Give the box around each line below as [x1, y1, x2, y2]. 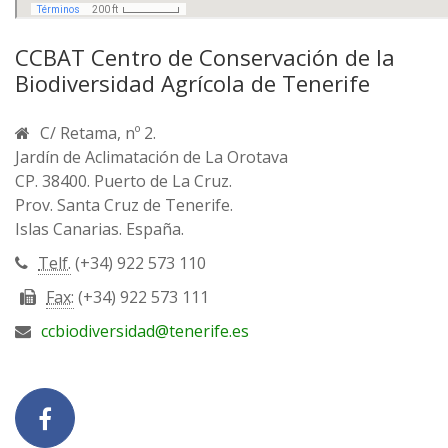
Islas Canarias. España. [15, 218, 184, 240]
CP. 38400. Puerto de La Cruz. [15, 170, 232, 192]
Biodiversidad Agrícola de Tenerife [15, 68, 370, 98]
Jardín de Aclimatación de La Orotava [15, 146, 288, 168]
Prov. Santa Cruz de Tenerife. [15, 194, 233, 216]
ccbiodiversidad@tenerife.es [41, 320, 249, 342]
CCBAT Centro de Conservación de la [15, 42, 395, 72]
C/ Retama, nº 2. [40, 122, 156, 144]
